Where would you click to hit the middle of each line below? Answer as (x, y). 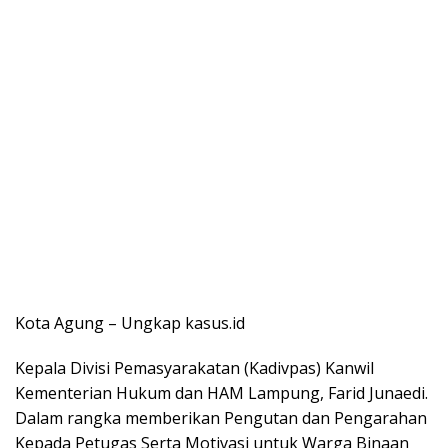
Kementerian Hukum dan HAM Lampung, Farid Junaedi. (221, 392)
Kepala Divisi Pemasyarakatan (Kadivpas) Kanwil (194, 367)
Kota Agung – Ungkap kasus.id (130, 322)
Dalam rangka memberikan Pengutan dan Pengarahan (221, 417)
